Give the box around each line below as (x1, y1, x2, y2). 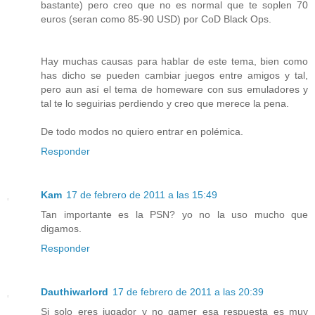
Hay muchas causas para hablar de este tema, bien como (41, 56, 308, 67)
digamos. (41, 223, 82, 235)
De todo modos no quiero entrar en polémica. (41, 126, 243, 138)
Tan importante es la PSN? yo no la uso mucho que (41, 209, 308, 221)
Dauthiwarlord (41, 286, 108, 298)
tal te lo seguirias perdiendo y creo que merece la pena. (41, 98, 289, 110)
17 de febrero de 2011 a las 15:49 (66, 189, 217, 201)
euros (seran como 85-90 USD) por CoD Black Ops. (41, 13, 271, 25)
